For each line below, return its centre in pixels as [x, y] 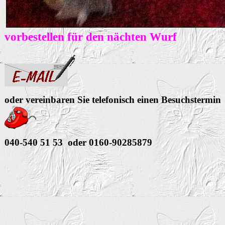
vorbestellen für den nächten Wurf [91, 37]
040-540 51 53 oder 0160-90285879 [80, 142]
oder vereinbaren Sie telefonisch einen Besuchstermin [113, 100]
